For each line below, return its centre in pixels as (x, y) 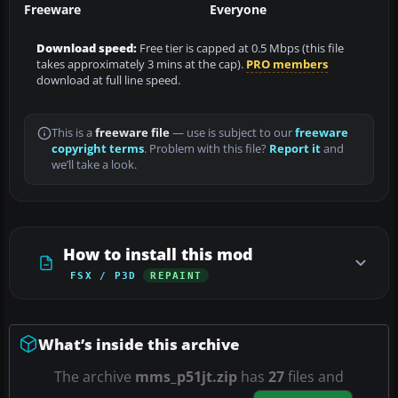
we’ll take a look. (94, 164)
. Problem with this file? (207, 148)
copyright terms (98, 148)
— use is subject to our (232, 132)
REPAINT (176, 275)
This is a (73, 132)
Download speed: (87, 48)
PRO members (287, 64)
